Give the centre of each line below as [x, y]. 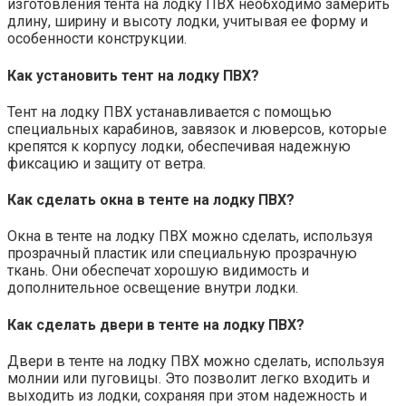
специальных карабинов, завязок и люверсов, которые [197, 129]
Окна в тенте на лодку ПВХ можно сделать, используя [190, 237]
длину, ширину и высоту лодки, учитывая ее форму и [188, 22]
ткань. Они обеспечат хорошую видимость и [158, 271]
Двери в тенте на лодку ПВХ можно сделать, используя [196, 361]
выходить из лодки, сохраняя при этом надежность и [187, 395]
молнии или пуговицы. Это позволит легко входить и [188, 378]
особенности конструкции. [97, 39]
